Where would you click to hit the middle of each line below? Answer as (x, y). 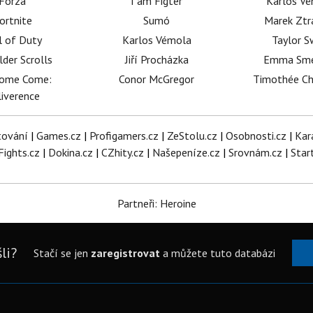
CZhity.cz (123, 152)
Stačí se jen (62, 253)
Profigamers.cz (124, 136)
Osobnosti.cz (256, 136)
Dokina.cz (71, 152)
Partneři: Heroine (156, 203)
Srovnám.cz (255, 152)
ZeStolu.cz (192, 136)
